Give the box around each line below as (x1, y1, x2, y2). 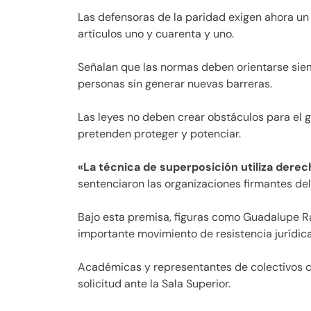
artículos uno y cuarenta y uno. (78, 26, 234, 41)
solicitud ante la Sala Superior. (78, 276, 230, 291)
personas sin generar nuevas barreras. (78, 76, 272, 91)
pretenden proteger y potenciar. (78, 126, 241, 141)
